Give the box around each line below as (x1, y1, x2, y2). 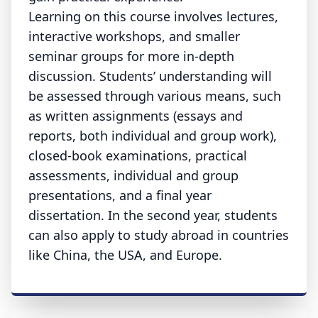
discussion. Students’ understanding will (28, 67, 272, 84)
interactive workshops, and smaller (28, 28, 240, 45)
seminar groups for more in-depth (28, 48, 234, 65)
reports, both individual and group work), (28, 127, 277, 144)
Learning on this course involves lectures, (28, 8, 278, 25)
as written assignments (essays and (28, 107, 243, 124)
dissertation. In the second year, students (28, 207, 278, 224)
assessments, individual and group (28, 167, 238, 184)
